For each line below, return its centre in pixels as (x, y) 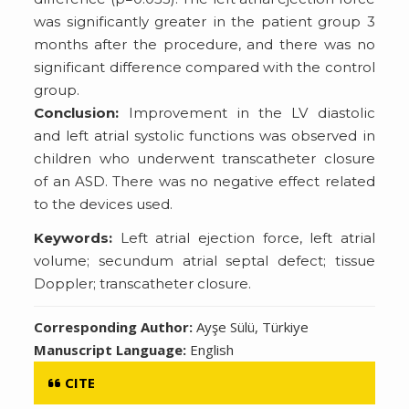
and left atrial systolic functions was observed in (204, 135)
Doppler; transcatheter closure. (143, 283)
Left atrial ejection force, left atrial (244, 237)
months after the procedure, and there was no (204, 44)
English (212, 349)
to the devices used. (104, 204)
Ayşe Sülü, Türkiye (253, 326)
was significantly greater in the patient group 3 (204, 21)
